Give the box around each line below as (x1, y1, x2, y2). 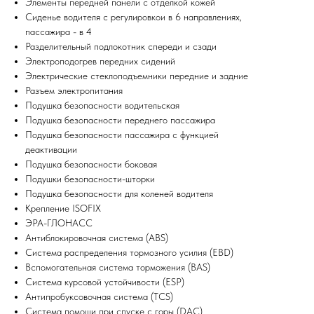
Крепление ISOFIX (25, 203, 101, 214)
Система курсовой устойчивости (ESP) (25, 276, 184, 288)
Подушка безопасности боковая (25, 158, 157, 170)
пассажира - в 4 (25, 26, 92, 38)
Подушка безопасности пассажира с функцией (25, 129, 219, 141)
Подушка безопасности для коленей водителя (25, 188, 213, 200)
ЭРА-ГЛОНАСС (25, 217, 93, 229)
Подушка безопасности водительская (25, 100, 179, 111)
